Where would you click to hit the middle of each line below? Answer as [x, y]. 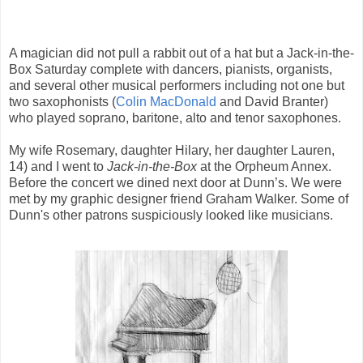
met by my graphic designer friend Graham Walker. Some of [179, 199]
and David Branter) [272, 102]
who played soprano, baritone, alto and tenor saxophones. [175, 118]
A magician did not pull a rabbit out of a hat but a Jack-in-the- [181, 53]
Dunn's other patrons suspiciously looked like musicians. [171, 216]
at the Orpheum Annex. [264, 167]
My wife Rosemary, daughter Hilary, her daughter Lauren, [172, 151]
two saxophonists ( [62, 102]
